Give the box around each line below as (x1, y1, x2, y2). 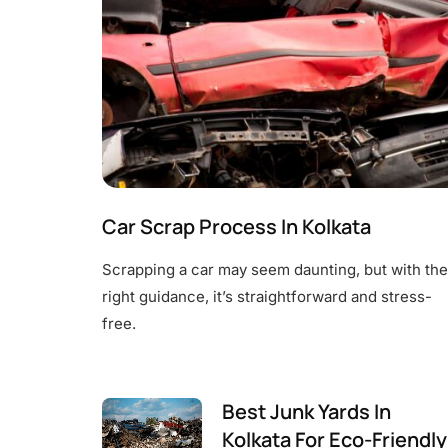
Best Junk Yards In (222, 398, 391, 425)
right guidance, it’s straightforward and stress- (102, 287, 432, 306)
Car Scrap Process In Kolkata (102, 213, 371, 240)
